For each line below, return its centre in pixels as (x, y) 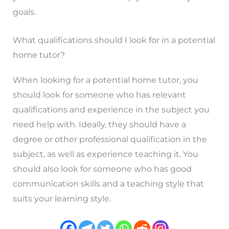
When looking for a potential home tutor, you (105, 80)
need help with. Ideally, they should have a (99, 124)
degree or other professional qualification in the (110, 139)
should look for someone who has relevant (99, 95)
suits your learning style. (62, 198)
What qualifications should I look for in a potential (114, 40)
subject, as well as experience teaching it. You (105, 154)
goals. (24, 12)
